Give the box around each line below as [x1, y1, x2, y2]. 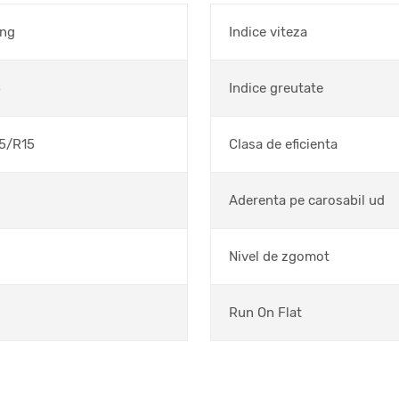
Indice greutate [229, 80, 323, 96]
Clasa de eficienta [229, 136, 338, 152]
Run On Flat [229, 305, 302, 321]
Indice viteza [229, 24, 307, 40]
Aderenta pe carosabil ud [229, 192, 385, 208]
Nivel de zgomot [229, 248, 330, 265]
